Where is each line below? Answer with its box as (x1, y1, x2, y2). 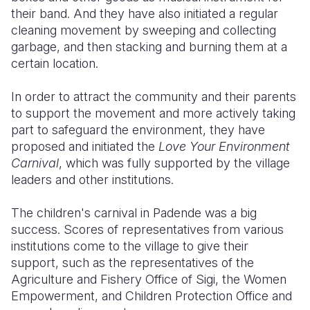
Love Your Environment (158, 139, 289, 154)
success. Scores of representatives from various (11, 222, 284, 237)
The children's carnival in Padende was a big (11, 206, 257, 220)
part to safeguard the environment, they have (11, 122, 265, 137)
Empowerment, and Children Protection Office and (11, 289, 292, 303)
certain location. (11, 56, 98, 71)
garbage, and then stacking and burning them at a (11, 39, 287, 54)
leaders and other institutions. (11, 172, 177, 187)
